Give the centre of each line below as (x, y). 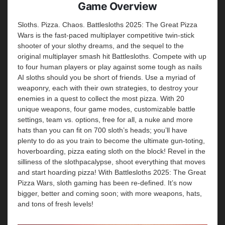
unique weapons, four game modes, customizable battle (106, 109)
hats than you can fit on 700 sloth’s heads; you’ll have (102, 130)
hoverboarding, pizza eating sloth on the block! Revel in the (111, 151)
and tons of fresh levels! (55, 204)
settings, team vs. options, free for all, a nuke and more (105, 120)
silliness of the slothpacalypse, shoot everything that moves (111, 162)
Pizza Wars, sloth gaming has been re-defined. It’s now (105, 183)
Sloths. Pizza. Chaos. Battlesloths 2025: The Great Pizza (107, 25)
